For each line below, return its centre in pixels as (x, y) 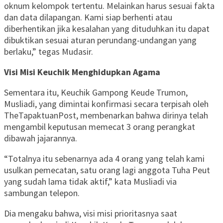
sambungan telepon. (42, 193)
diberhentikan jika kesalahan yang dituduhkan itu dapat (107, 29)
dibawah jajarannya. (41, 138)
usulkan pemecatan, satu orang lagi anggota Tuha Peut (107, 170)
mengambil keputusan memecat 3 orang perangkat (100, 127)
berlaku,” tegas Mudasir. (49, 52)
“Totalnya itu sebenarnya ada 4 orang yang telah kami (104, 159)
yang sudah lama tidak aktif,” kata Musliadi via (90, 182)
